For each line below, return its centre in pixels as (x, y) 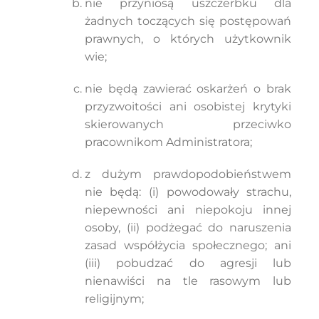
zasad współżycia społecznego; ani (188, 245)
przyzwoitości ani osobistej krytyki (188, 106)
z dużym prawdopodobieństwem (188, 174)
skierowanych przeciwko (188, 124)
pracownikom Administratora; (168, 142)
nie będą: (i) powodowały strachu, (188, 192)
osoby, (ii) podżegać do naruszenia (188, 228)
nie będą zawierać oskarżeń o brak (188, 89)
